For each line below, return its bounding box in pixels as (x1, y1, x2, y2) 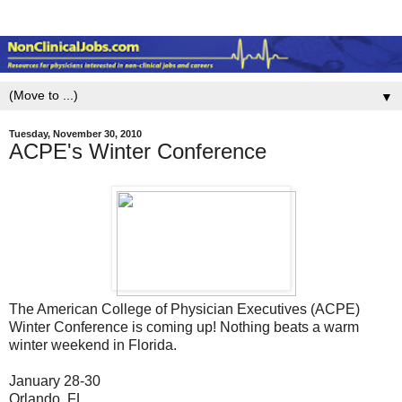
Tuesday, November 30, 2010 (9, 128, 142, 140)
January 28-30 (9, 373, 100, 389)
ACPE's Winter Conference (9, 139, 267, 164)
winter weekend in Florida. (9, 337, 177, 354)
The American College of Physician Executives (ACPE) (9, 301, 360, 318)
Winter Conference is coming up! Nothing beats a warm (9, 319, 359, 336)
